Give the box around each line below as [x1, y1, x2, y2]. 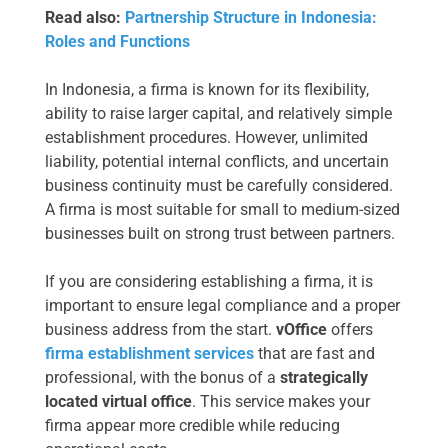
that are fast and [254, 344, 375, 364]
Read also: [45, 8, 125, 28]
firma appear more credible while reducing [45, 416, 340, 436]
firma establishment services [45, 344, 254, 364]
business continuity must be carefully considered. [45, 176, 393, 196]
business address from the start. [45, 320, 276, 340]
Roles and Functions [45, 32, 190, 52]
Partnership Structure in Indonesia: [125, 8, 377, 28]
